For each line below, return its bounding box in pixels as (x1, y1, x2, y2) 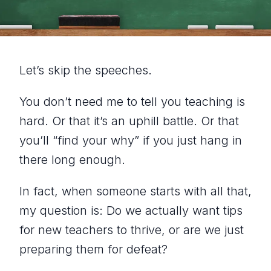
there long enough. (19, 152, 125, 168)
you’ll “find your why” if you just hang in (19, 133, 242, 148)
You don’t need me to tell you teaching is (19, 94, 245, 109)
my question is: (19, 203, 106, 218)
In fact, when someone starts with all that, (19, 184, 252, 199)
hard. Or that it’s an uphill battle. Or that (19, 114, 239, 129)
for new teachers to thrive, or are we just (19, 223, 244, 238)
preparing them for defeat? (19, 242, 168, 257)
